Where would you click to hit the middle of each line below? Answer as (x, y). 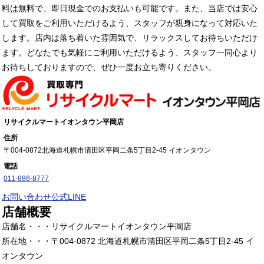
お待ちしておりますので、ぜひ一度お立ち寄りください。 (109, 67)
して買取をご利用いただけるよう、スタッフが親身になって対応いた (130, 23)
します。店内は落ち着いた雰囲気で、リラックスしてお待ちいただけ (130, 37)
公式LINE (69, 197)
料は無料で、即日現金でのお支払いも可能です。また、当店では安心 (130, 8)
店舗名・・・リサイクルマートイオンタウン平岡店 (97, 226)
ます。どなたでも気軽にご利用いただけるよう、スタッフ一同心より (130, 52)
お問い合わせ (27, 197)
